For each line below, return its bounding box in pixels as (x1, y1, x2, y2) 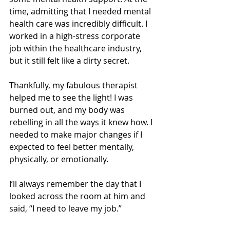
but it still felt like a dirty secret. (9, 55, 129, 67)
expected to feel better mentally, (9, 141, 136, 153)
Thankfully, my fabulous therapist (9, 80, 140, 91)
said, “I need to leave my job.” (9, 203, 124, 215)
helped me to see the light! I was (9, 92, 135, 104)
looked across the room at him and (9, 190, 147, 202)
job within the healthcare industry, (9, 43, 144, 54)
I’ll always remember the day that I (9, 178, 143, 190)
